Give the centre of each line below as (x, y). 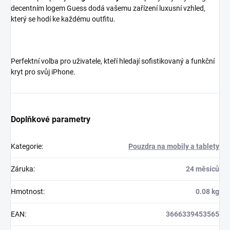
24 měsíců (203, 169)
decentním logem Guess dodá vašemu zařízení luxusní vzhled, (108, 8)
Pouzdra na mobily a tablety (174, 147)
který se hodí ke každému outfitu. (63, 19)
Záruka (22, 169)
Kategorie (26, 147)
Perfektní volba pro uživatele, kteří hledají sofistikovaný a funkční (113, 61)
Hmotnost (27, 192)
